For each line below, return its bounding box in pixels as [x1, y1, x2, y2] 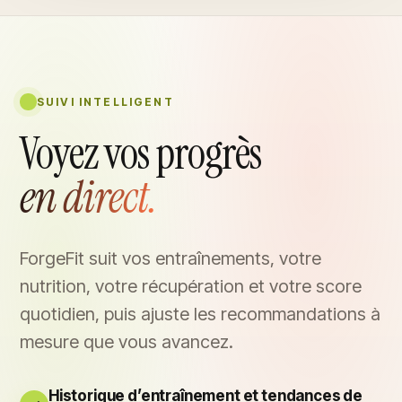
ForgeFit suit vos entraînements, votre [20, 248, 321, 269]
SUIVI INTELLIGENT [37, 95, 174, 109]
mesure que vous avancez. [20, 331, 233, 353]
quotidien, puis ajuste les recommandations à [20, 303, 380, 325]
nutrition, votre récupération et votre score [20, 275, 362, 297]
